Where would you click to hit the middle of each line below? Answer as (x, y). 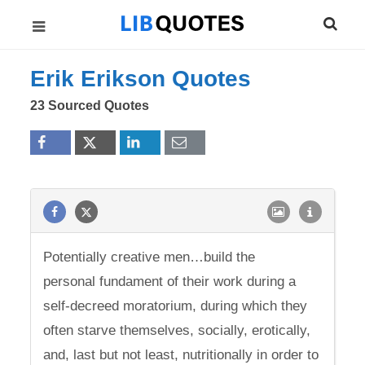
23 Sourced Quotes (90, 106)
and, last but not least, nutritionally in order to (181, 355)
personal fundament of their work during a (170, 281)
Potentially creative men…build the (150, 257)
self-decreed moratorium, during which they (176, 306)
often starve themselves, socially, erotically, (177, 330)
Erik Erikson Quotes (141, 79)
